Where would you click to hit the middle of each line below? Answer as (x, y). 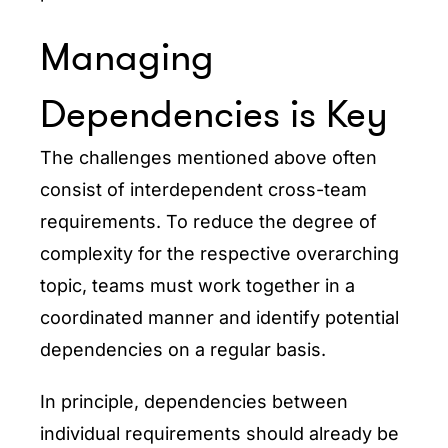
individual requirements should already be (219, 433)
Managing (127, 56)
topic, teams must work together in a (197, 285)
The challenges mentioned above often (208, 157)
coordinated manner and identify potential (219, 317)
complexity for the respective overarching (219, 253)
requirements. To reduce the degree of (208, 221)
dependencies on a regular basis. (183, 349)
